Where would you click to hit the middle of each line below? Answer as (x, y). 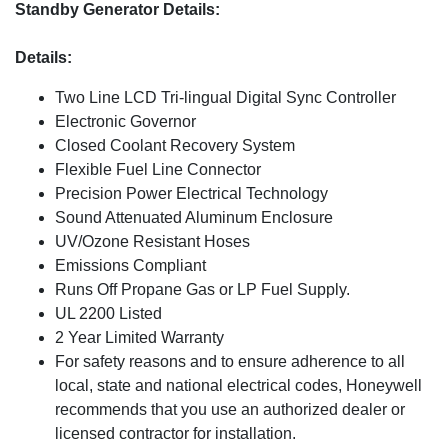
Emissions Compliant (130, 266)
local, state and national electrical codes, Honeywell (238, 386)
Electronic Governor (125, 122)
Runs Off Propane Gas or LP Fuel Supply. (202, 290)
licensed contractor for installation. (175, 434)
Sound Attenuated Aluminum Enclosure (194, 218)
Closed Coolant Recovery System (175, 146)
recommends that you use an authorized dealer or (230, 410)
